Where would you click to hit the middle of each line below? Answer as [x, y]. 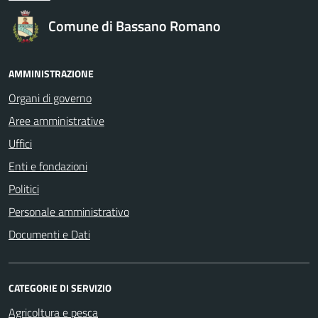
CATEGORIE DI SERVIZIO [60, 288]
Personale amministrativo [69, 212]
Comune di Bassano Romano [135, 26]
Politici [24, 189]
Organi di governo [50, 98]
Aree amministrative [56, 121]
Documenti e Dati [49, 234]
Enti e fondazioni [48, 166]
